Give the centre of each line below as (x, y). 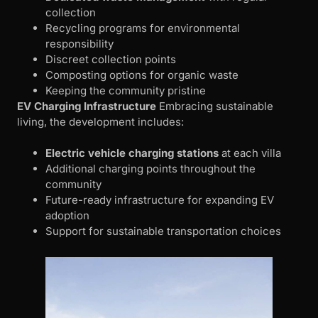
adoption (67, 216)
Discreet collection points (111, 59)
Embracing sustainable (215, 106)
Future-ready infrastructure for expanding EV (160, 200)
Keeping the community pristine (126, 90)
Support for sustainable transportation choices (163, 231)
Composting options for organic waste (142, 75)
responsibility (79, 43)
